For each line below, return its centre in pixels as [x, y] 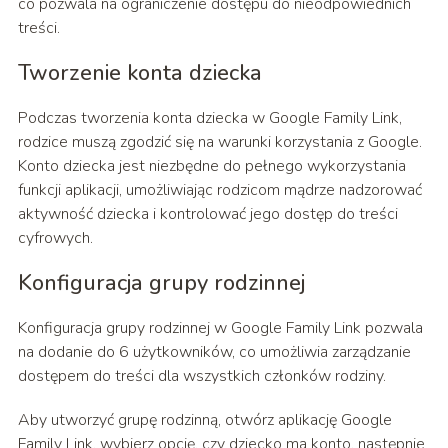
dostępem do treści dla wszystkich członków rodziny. [201, 376]
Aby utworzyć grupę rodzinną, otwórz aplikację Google [204, 420]
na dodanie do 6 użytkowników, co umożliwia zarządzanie [214, 352]
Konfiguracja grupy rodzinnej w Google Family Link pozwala [220, 328]
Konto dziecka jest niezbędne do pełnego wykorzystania [211, 166]
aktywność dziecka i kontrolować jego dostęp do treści [207, 214]
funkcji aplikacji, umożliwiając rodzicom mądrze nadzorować [219, 190]
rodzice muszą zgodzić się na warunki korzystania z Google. [219, 142]
